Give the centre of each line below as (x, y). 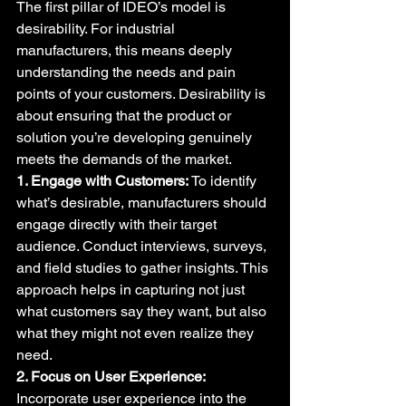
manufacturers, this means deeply (126, 50)
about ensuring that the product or (126, 116)
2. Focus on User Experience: (111, 377)
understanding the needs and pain (128, 72)
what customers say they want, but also (143, 311)
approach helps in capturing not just (132, 290)
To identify (224, 181)
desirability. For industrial (97, 29)
